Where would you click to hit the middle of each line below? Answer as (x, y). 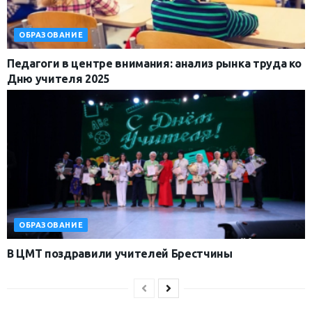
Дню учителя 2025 (58, 79)
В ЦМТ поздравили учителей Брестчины (120, 254)
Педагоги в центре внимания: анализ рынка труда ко (154, 64)
